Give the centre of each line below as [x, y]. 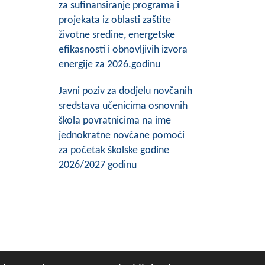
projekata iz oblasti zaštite [114, 20]
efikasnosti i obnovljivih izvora [123, 50]
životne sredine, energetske [117, 35]
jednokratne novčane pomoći [121, 136]
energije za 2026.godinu [109, 65]
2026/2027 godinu [97, 165]
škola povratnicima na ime [114, 121]
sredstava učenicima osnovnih [123, 106]
